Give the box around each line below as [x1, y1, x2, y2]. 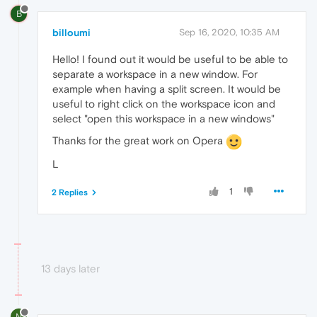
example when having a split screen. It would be [52, 82, 281, 95]
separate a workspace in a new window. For [52, 67, 258, 80]
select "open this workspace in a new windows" [52, 112, 275, 125]
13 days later [41, 262, 100, 275]
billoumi [52, 26, 91, 38]
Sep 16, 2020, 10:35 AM [179, 26, 279, 38]
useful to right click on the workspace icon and [52, 97, 275, 110]
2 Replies [52, 187, 88, 197]
